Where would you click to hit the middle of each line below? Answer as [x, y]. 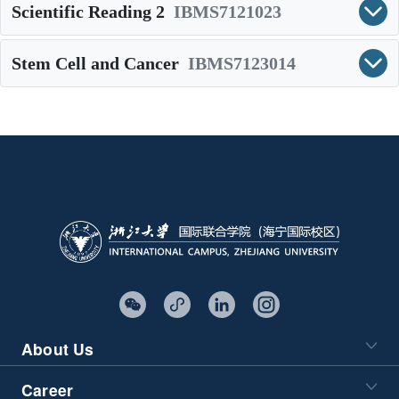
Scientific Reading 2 [88, 12]
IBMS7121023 [228, 12]
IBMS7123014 [242, 63]
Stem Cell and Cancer [95, 63]
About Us [58, 349]
